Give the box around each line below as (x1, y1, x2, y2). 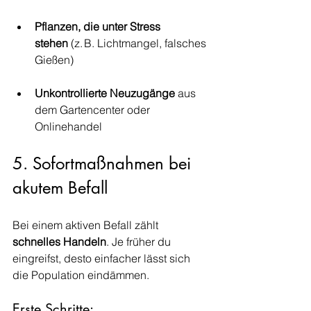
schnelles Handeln (12, 235, 106, 249)
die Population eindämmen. (12, 268, 149, 282)
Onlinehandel (35, 119, 102, 133)
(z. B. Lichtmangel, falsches (68, 36, 209, 50)
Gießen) (35, 53, 74, 67)
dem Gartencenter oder (35, 103, 153, 117)
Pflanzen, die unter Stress (35, 19, 163, 33)
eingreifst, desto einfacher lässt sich (12, 251, 193, 265)
